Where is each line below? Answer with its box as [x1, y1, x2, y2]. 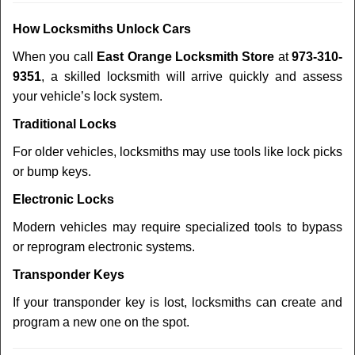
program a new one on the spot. [13, 315, 189, 329]
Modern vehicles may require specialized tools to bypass [13, 220, 342, 234]
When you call [13, 50, 97, 63]
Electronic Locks [13, 193, 114, 206]
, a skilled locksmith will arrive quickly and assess [41, 70, 342, 83]
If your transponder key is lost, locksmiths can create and [13, 296, 342, 309]
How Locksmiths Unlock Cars [13, 22, 191, 36]
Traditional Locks [13, 117, 116, 131]
